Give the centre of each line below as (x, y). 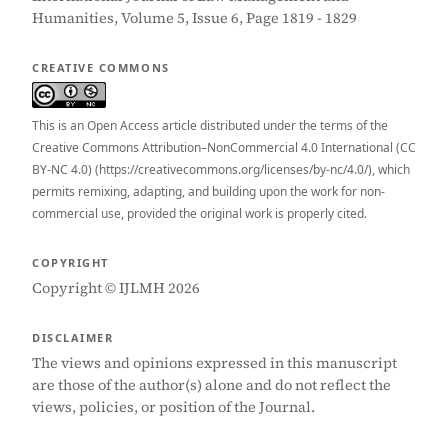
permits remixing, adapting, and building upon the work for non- (208, 191)
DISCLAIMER (73, 337)
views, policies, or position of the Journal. (173, 407)
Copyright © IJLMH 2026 (116, 288)
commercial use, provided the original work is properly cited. (199, 213)
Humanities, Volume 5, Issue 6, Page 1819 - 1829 (194, 18)
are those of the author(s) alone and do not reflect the (211, 385)
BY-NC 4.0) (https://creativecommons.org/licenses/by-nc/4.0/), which (221, 169)
